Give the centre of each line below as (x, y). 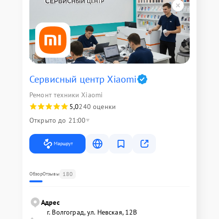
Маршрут (63, 143)
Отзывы (51, 174)
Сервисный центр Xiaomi (83, 79)
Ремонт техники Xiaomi (66, 95)
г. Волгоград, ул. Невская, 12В (92, 212)
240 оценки (97, 107)
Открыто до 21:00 (58, 120)
